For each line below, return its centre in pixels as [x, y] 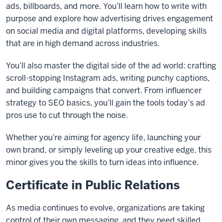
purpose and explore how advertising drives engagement [110, 19]
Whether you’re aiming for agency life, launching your [103, 138]
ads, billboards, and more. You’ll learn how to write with [106, 6]
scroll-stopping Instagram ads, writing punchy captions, [108, 78]
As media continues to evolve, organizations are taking [105, 208]
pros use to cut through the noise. [67, 115]
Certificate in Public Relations [93, 185]
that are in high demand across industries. [83, 43]
